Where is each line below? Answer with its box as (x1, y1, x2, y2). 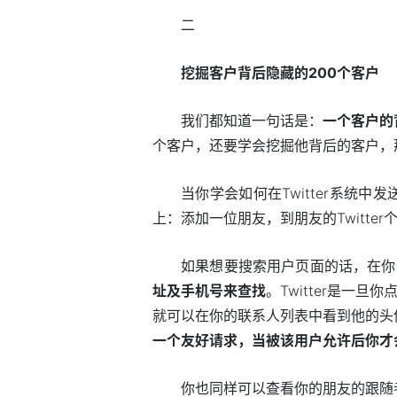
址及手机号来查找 (152, 282, 266, 300)
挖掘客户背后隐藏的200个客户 (181, 64, 379, 82)
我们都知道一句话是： (181, 112, 323, 130)
